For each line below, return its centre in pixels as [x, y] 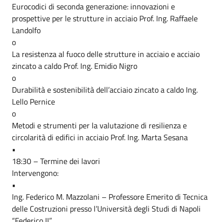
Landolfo [26, 30]
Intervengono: [35, 173]
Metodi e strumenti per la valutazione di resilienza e [99, 125]
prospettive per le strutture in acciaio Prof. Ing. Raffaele [105, 18]
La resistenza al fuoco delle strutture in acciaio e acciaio [106, 54]
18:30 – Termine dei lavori [56, 161]
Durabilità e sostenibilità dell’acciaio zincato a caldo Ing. [105, 90]
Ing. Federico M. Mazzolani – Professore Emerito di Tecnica [110, 197]
